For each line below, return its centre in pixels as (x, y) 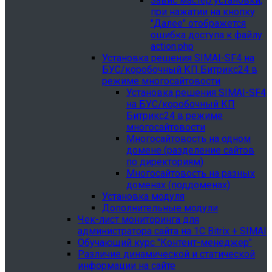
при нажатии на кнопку (203, 12)
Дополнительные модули (160, 208)
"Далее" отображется (198, 23)
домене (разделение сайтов (190, 150)
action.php (172, 46)
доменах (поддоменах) (178, 185)
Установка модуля (143, 196)
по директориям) (165, 162)
